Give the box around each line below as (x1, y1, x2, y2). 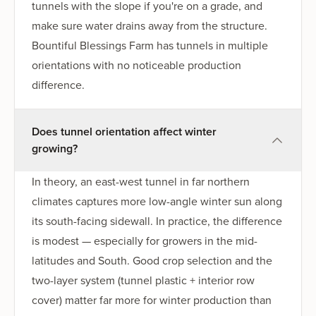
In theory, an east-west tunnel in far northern (32, 173, 250, 189)
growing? (32, 140, 78, 157)
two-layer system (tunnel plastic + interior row (32, 272, 255, 288)
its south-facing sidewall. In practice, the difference (32, 212, 282, 229)
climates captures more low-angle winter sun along (32, 193, 282, 209)
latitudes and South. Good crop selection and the (32, 252, 272, 268)
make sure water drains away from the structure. (32, 17, 267, 33)
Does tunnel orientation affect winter (32, 123, 217, 140)
